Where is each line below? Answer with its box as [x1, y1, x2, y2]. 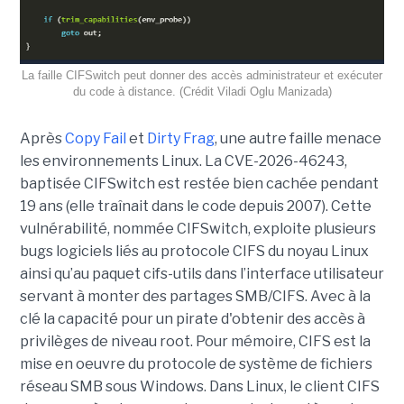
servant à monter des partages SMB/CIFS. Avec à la [19, 288, 371, 306]
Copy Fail [61, 130, 126, 148]
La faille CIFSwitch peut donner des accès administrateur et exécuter [22, 69, 382, 83]
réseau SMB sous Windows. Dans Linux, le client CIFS [19, 378, 380, 396]
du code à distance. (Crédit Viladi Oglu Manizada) [72, 85, 332, 99]
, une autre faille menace [214, 130, 381, 148]
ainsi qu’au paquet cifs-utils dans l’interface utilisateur [19, 265, 384, 283]
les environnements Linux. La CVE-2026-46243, [19, 152, 347, 170]
